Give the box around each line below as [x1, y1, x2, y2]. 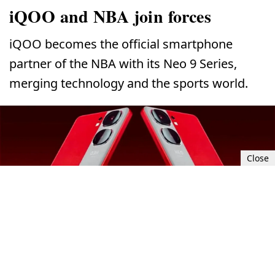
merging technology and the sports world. [9, 75, 248, 92]
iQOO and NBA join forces [9, 4, 211, 29]
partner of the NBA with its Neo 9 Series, [9, 55, 237, 72]
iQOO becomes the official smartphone [9, 36, 233, 53]
